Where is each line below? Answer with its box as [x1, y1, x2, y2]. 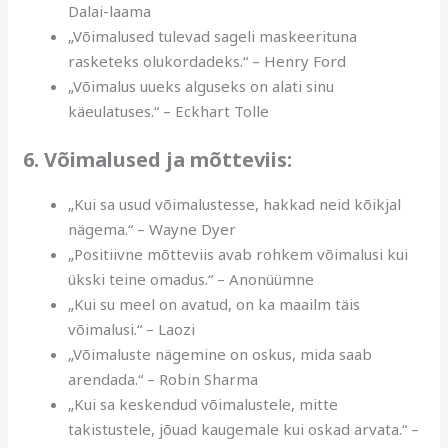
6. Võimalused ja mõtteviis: [23, 145, 293, 173]
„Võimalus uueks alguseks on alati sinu [68, 76, 335, 97]
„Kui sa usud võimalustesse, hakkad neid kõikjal [68, 193, 402, 214]
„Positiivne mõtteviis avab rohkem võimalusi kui [68, 243, 409, 264]
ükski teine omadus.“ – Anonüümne [68, 268, 315, 289]
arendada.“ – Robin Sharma [68, 368, 259, 389]
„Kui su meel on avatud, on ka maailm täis [68, 293, 361, 314]
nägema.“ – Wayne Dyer [68, 218, 237, 239]
